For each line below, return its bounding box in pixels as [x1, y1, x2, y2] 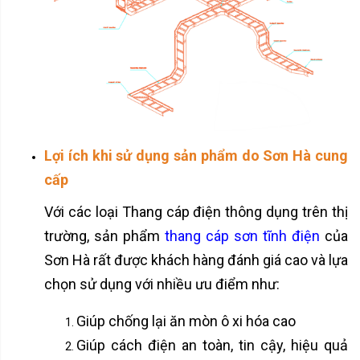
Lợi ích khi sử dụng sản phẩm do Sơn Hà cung [44, 146, 348, 164]
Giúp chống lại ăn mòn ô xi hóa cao [76, 312, 296, 329]
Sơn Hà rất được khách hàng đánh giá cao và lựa [44, 251, 348, 268]
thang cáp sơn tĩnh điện [165, 227, 320, 244]
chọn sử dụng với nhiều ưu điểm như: [44, 275, 280, 292]
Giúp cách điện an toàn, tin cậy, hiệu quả [76, 336, 348, 354]
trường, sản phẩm [44, 227, 165, 244]
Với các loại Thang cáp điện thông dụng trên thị [44, 202, 348, 220]
